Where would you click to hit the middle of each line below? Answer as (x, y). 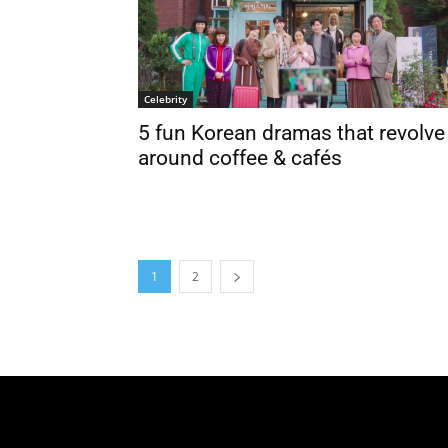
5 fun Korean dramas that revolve (291, 133)
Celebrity (165, 99)
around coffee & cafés (240, 158)
